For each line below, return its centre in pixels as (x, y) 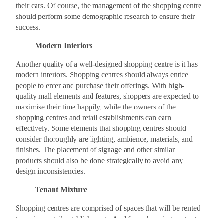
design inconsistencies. (50, 171)
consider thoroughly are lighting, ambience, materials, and (104, 139)
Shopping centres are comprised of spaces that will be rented (108, 208)
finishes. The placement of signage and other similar (95, 150)
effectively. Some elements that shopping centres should (101, 128)
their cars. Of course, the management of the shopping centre (109, 6)
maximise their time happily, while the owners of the (96, 107)
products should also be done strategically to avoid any (99, 160)
